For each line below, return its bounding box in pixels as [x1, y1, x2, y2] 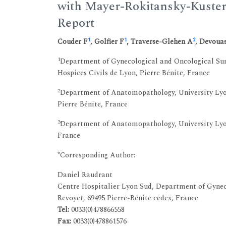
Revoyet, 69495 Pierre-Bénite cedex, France [58, 192, 198, 203]
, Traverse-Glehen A [127, 36, 193, 47]
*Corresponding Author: [58, 149, 135, 160]
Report [58, 14, 94, 32]
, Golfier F [90, 36, 124, 47]
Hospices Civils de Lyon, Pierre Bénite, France [58, 67, 210, 78]
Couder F [58, 36, 88, 47]
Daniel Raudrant [58, 169, 112, 180]
